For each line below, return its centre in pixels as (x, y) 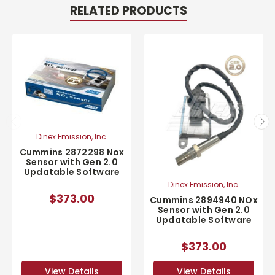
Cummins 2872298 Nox (72, 152)
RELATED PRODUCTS (128, 11)
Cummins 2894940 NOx (204, 200)
